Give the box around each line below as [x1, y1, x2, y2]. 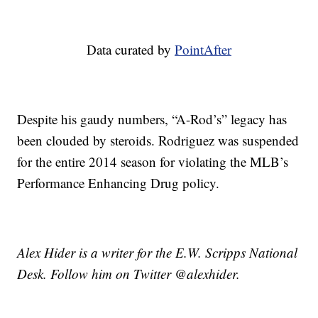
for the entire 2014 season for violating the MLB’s [17, 153, 289, 171]
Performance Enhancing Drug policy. [17, 174, 220, 192]
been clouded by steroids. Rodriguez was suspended [17, 131, 300, 150]
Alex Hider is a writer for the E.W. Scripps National [17, 243, 298, 262]
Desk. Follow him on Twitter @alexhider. [17, 265, 241, 283]
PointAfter [175, 40, 231, 59]
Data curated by [87, 40, 175, 59]
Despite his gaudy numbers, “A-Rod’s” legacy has [17, 110, 287, 128]
